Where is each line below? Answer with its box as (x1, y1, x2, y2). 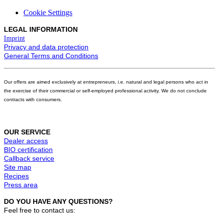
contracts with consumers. (4, 96, 62, 102)
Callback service (4, 154, 54, 162)
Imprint (4, 34, 25, 42)
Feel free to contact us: (4, 206, 75, 214)
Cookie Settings (23, 8, 72, 17)
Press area (4, 180, 38, 189)
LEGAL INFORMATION (4, 25, 78, 33)
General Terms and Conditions (4, 51, 98, 60)
